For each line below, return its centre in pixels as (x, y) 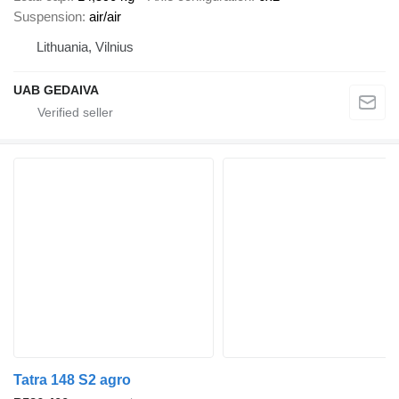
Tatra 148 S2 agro (72, 380)
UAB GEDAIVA (56, 90)
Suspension (48, 17)
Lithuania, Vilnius (85, 47)
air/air (105, 17)
